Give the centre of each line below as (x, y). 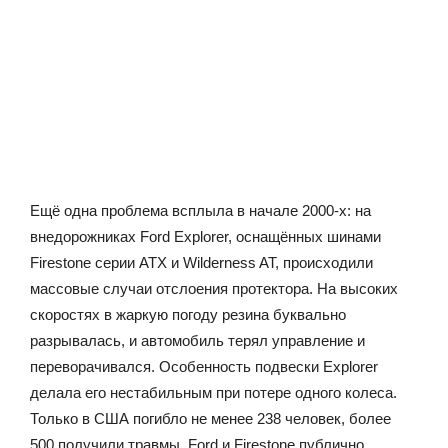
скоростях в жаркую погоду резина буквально (188, 314)
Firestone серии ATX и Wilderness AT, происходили (201, 262)
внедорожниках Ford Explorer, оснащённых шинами (205, 236)
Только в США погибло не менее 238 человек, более (210, 418)
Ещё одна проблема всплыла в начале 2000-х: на (200, 210)
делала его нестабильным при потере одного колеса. (213, 392)
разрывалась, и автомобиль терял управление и (197, 340)
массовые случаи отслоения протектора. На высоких (214, 288)
